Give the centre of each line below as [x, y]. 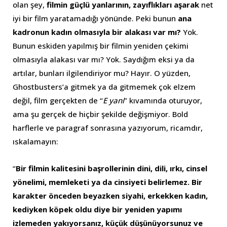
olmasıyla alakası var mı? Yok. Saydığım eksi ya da [104, 59]
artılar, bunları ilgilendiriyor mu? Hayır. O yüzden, [102, 73]
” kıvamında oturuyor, [163, 100]
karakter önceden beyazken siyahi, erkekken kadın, [110, 195]
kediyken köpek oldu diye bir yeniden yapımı [97, 209]
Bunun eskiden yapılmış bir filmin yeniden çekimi [101, 45]
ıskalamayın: [35, 141]
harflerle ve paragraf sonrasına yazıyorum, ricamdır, [108, 127]
